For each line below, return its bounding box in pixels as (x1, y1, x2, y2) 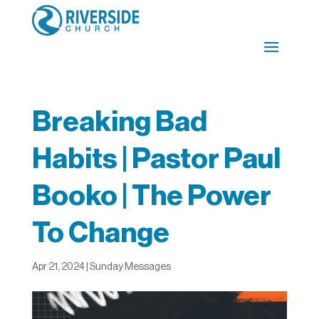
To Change (31, 218, 169, 247)
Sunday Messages (89, 261, 171, 272)
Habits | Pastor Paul (31, 144, 281, 173)
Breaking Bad (31, 107, 207, 136)
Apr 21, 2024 (31, 261, 85, 272)
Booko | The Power (31, 181, 271, 210)
